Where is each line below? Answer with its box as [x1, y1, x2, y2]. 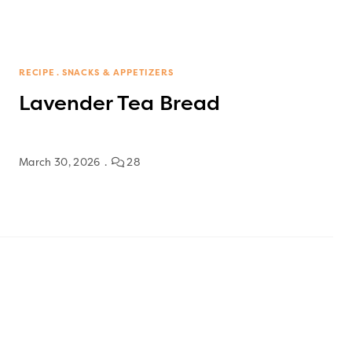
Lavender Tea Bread [19, 90, 220, 115]
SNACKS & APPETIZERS [61, 67, 174, 78]
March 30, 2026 [19, 156, 101, 168]
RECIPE [19, 67, 55, 78]
